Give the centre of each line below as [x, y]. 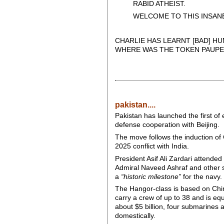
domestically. [135, 216]
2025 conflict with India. [152, 146]
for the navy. [201, 176]
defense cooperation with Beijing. [167, 124]
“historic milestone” [151, 176]
